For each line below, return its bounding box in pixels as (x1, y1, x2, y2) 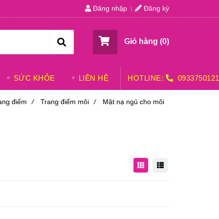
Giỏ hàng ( (124, 37, 162, 46)
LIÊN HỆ (78, 74, 109, 82)
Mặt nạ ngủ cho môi (103, 98, 164, 106)
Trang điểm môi (41, 98, 89, 106)
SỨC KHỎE (13, 74, 55, 82)
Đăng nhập (91, 4, 127, 12)
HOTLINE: (128, 74, 166, 82)
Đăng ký (142, 4, 169, 12)
